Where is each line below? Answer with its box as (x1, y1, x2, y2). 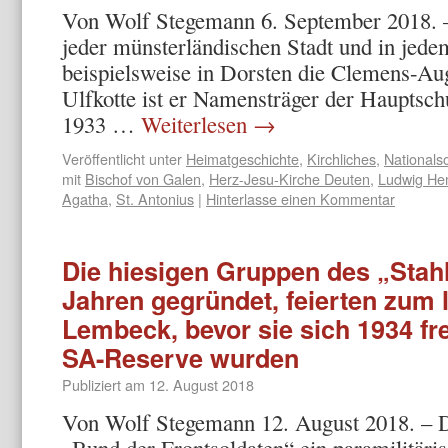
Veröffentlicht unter (62, 148, 182, 169)
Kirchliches (307, 148, 376, 169)
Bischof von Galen (85, 168, 201, 189)
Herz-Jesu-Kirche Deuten (209, 168, 370, 189)
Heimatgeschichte (186, 148, 299, 169)
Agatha (62, 188, 108, 209)
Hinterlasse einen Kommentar (206, 188, 395, 209)
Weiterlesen (141, 109, 253, 139)
